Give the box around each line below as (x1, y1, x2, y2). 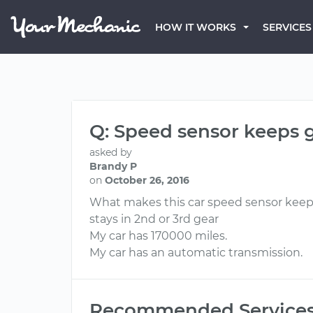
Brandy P (89, 160, 137, 173)
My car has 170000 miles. (89, 229, 227, 242)
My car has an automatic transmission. (89, 246, 303, 259)
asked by (89, 146, 132, 159)
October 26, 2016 (105, 174, 189, 187)
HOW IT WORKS (155, 21, 236, 34)
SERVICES (263, 21, 312, 34)
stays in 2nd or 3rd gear (89, 212, 219, 226)
